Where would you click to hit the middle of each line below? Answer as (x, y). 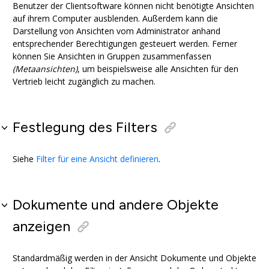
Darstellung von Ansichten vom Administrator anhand (116, 31)
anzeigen (41, 226)
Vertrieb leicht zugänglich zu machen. (84, 82)
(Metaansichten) (45, 69)
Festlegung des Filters (85, 127)
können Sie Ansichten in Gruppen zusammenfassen (112, 56)
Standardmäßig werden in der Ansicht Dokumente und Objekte (134, 258)
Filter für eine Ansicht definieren (97, 159)
